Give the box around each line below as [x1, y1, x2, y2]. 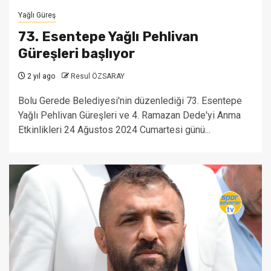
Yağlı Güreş [18, 11, 56, 19]
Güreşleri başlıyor [18, 45, 135, 62]
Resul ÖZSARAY [71, 72, 125, 80]
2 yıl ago [25, 72, 55, 80]
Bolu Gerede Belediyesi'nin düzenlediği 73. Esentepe [18, 95, 242, 106]
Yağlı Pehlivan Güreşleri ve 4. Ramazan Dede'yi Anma [18, 109, 241, 121]
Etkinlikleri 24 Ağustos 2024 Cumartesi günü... [18, 124, 211, 135]
